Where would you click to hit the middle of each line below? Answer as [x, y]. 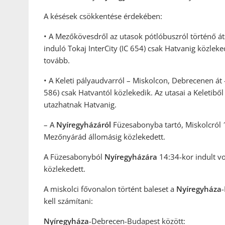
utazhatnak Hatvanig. [80, 105]
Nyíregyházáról [85, 125]
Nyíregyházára [132, 157]
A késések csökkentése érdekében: [103, 16]
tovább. [57, 61]
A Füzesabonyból [74, 157]
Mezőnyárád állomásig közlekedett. [104, 137]
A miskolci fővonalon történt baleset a [110, 189]
